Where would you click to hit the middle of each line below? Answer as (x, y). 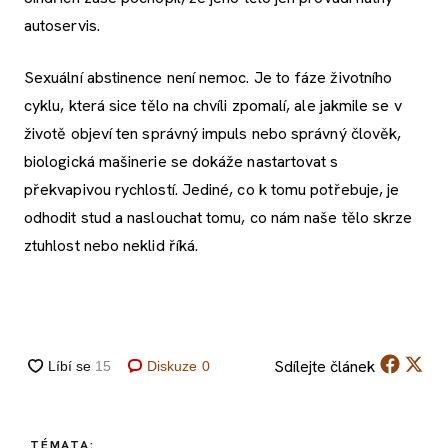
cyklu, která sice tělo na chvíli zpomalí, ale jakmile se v (213, 106)
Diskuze (172, 365)
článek (350, 367)
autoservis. (62, 26)
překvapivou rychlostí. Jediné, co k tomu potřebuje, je (212, 190)
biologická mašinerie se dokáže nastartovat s (181, 162)
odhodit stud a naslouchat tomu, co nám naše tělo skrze (218, 218)
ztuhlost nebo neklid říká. (111, 246)
